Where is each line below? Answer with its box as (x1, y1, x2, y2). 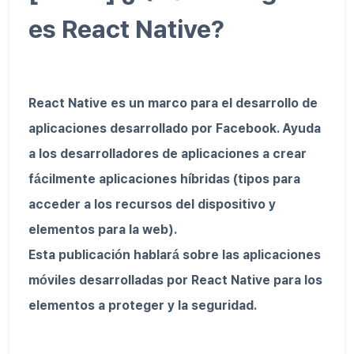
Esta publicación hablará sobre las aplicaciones (28, 247, 321, 262)
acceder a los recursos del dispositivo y (28, 196, 276, 212)
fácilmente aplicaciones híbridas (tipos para (28, 171, 300, 186)
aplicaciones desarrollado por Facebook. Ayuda (28, 120, 321, 136)
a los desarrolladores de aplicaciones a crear (28, 145, 307, 161)
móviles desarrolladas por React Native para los (28, 272, 322, 288)
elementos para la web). (28, 221, 177, 237)
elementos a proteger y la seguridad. (28, 297, 257, 313)
